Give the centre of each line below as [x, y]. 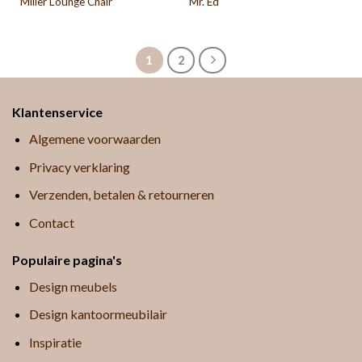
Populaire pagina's [67, 259]
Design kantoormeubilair [98, 314]
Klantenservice [57, 112]
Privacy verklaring [79, 166]
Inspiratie [55, 343]
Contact [51, 223]
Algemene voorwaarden [95, 139]
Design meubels [73, 286]
